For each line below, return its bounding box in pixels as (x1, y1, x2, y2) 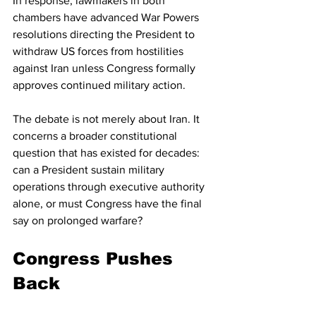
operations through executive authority (13, 181, 207, 193)
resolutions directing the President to (13, 28, 197, 41)
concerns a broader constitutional (13, 130, 180, 142)
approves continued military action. (13, 79, 186, 92)
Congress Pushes (13, 249, 178, 269)
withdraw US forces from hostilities (13, 45, 186, 58)
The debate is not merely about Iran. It (13, 113, 202, 126)
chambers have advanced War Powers (13, 11, 202, 24)
